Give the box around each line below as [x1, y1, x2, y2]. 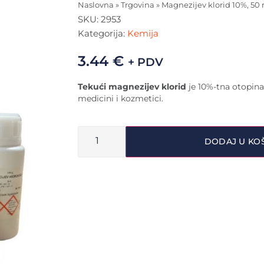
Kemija [127, 27, 159, 39]
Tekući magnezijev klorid [78, 81, 186, 92]
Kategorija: [78, 27, 127, 39]
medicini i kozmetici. [78, 93, 163, 104]
